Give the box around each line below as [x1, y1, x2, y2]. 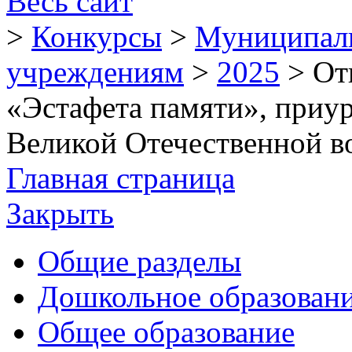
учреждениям [6, 55, 184, 89]
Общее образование [38, 315, 295, 349]
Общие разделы [38, 244, 241, 278]
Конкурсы [31, 20, 162, 53]
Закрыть [6, 196, 114, 230]
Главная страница [6, 161, 235, 195]
